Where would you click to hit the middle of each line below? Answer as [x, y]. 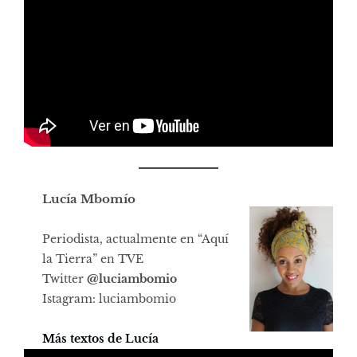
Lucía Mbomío [88, 199]
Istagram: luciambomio [109, 298]
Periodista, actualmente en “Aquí [135, 239]
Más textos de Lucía [100, 338]
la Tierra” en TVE [92, 259]
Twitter [63, 279]
